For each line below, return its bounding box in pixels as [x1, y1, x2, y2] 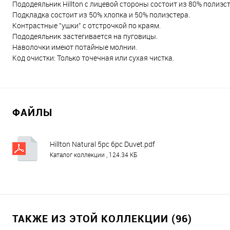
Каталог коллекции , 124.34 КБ [50, 150, 138, 159]
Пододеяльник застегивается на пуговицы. [12, 31, 158, 41]
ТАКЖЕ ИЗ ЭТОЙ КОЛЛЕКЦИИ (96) [12, 211, 192, 225]
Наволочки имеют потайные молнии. [12, 42, 137, 52]
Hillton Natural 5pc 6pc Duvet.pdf [50, 139, 155, 149]
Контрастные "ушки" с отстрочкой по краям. [12, 20, 161, 30]
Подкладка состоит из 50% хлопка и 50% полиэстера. [12, 9, 190, 20]
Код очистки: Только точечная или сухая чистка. [12, 52, 174, 63]
